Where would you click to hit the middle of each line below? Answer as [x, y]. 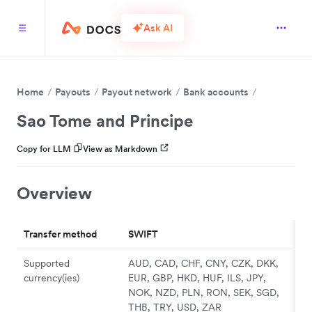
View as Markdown [120, 149]
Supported [47, 263]
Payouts [73, 92]
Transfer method [60, 234]
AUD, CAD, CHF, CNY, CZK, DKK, [203, 263]
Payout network [137, 92]
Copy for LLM [44, 149]
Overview [54, 193]
